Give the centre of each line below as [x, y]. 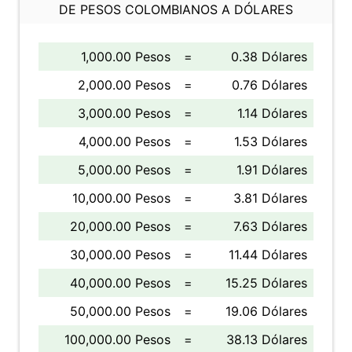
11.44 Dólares [268, 255]
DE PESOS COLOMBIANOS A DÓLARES [176, 9]
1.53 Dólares [271, 141]
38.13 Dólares [267, 339]
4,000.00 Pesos [125, 141]
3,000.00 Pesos [124, 113]
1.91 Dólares [272, 170]
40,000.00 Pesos [120, 283]
